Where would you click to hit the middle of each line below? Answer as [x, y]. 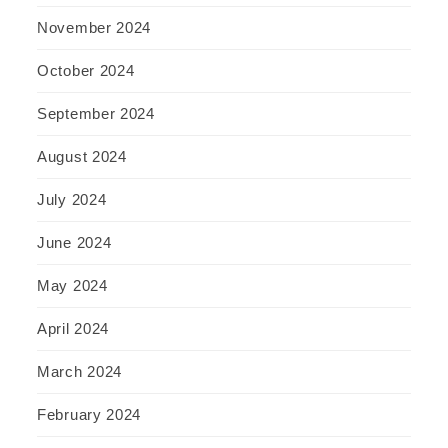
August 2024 [82, 156]
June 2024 [74, 242]
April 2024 [73, 328]
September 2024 [96, 113]
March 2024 [79, 371]
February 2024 [89, 414]
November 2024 [94, 27]
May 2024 [72, 285]
